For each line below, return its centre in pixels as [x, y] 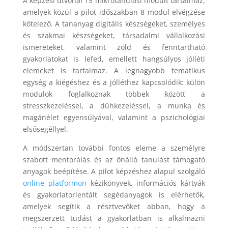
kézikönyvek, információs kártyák [146, 183]
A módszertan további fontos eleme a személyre [114, 148]
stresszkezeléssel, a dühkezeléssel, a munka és [114, 105]
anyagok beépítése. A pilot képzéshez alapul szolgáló [114, 171]
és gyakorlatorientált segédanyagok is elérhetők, [114, 194]
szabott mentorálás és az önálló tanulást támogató [114, 159]
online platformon [54, 183]
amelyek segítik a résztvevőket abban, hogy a [114, 206]
